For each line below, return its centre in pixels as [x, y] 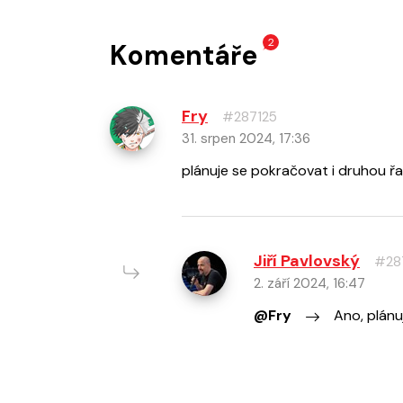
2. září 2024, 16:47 [309, 284]
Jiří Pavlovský [307, 261]
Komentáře [184, 56]
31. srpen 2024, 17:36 [246, 139]
